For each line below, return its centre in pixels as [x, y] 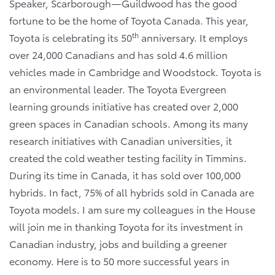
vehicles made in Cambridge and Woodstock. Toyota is [135, 72]
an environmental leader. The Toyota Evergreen [118, 89]
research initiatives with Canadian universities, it [121, 140]
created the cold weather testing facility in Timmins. [128, 157]
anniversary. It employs [193, 37]
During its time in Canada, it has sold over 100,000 [125, 175]
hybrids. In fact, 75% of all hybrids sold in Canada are [132, 192]
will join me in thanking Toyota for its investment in [126, 226]
